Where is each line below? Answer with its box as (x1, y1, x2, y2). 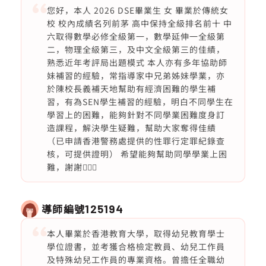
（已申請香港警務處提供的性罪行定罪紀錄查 (46, 135, 225, 147)
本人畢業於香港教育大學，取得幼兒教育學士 (46, 227, 225, 239)
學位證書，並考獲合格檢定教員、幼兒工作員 (46, 240, 225, 252)
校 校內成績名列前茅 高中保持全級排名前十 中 (46, 17, 232, 29)
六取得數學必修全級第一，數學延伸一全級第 (46, 30, 225, 42)
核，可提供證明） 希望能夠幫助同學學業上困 (46, 148, 227, 160)
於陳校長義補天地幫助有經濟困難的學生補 (46, 83, 216, 94)
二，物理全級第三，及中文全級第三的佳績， (46, 43, 225, 55)
